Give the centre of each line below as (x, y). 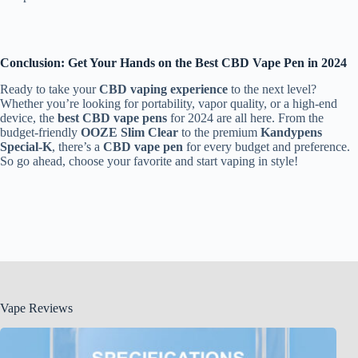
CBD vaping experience (163, 89)
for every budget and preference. (267, 146)
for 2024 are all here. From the (245, 117)
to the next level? (272, 89)
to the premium (219, 132)
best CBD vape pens (112, 117)
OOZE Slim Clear (129, 132)
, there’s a (78, 146)
